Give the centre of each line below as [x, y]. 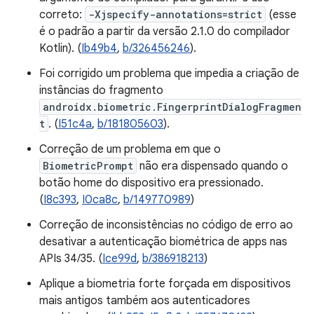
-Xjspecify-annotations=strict [175, 14]
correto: [62, 15]
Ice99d [120, 259]
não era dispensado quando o [212, 166]
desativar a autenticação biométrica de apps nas [163, 242]
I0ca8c [100, 200]
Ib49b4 [99, 48]
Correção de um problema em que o [130, 149]
